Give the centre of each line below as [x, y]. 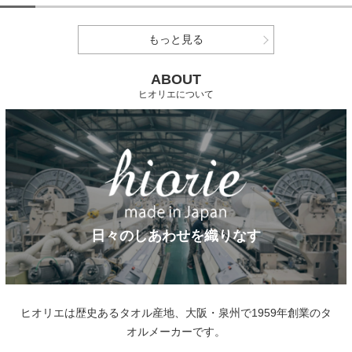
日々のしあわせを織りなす [176, 236]
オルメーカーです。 [176, 332]
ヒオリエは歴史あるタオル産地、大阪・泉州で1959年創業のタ [176, 313]
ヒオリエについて [176, 94]
